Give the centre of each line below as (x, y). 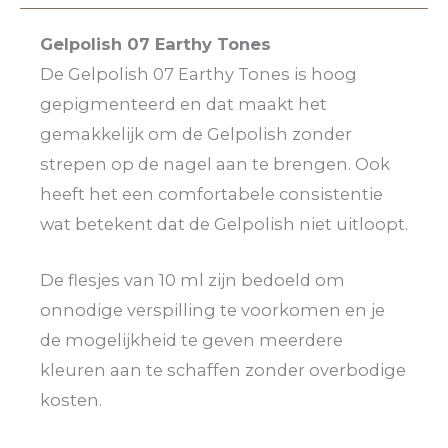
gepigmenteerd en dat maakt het (183, 103)
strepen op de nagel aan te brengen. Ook (215, 163)
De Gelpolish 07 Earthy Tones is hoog (198, 73)
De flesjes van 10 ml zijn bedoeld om (192, 280)
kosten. (71, 400)
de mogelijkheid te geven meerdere (191, 340)
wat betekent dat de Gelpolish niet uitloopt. (224, 223)
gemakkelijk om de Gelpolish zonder (196, 133)
